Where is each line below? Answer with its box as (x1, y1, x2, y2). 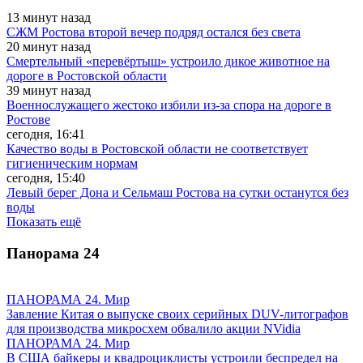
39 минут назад (6, 83, 91, 98)
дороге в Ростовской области (6, 69, 167, 83)
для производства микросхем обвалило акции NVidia (6, 321, 301, 335)
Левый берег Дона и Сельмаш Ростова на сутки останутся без (6, 186, 348, 200)
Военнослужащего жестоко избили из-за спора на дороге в (6, 98, 331, 113)
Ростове (6, 113, 50, 127)
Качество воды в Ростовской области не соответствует (6, 142, 308, 156)
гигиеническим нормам (6, 156, 138, 171)
